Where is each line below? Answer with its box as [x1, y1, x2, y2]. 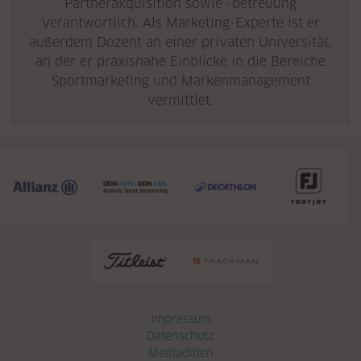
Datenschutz [147, 328, 214, 342]
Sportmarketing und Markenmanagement [51, 73, 310, 89]
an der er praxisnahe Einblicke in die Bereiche [35, 54, 326, 69]
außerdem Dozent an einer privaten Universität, [29, 35, 332, 50]
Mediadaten [147, 345, 214, 359]
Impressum [150, 311, 211, 326]
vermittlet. [147, 93, 214, 108]
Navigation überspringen [12, 311, 149, 326]
